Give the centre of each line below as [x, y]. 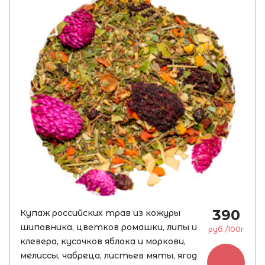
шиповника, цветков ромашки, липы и [109, 227]
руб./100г [226, 229]
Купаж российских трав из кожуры [100, 213]
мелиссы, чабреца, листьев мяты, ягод [109, 256]
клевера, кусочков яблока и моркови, [103, 241]
